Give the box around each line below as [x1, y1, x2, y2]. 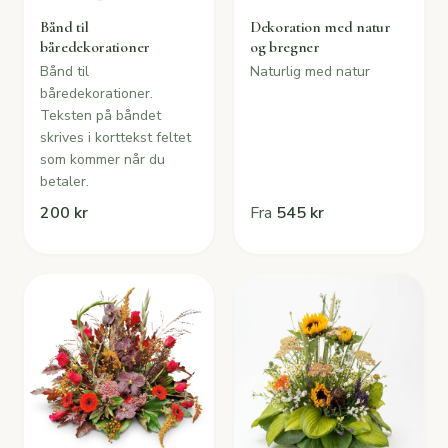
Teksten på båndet [40, 106, 161, 125]
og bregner [250, 37, 320, 57]
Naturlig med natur [250, 62, 370, 81]
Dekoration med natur [250, 17, 391, 37]
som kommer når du [40, 150, 165, 169]
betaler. [40, 172, 89, 191]
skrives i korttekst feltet [40, 128, 191, 147]
